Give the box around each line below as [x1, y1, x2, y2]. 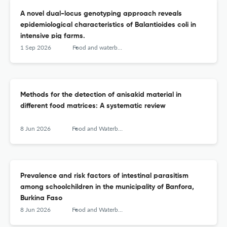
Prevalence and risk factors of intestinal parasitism [20, 172, 188, 180]
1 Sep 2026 [20, 44, 51, 52]
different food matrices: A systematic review [20, 102, 166, 110]
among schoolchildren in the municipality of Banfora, [20, 183, 194, 191]
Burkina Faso [20, 195, 62, 202]
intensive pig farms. [20, 32, 85, 40]
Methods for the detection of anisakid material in [20, 91, 181, 99]
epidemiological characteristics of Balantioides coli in [20, 21, 196, 29]
